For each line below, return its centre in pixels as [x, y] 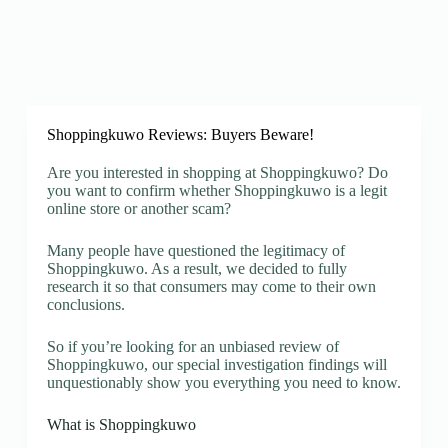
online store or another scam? [138, 208]
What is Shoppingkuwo [121, 424]
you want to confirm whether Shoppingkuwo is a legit [216, 190]
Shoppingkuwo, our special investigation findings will [216, 364]
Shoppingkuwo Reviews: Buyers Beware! [180, 134]
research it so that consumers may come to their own [211, 286]
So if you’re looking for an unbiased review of [192, 346]
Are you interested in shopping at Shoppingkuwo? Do [217, 172]
